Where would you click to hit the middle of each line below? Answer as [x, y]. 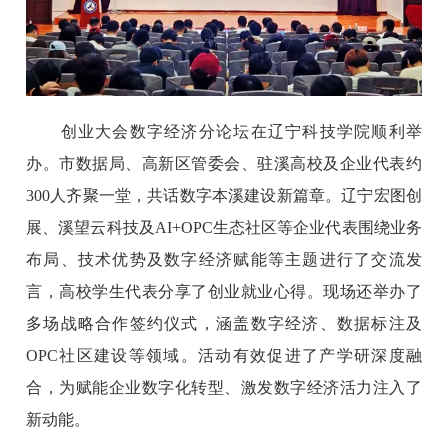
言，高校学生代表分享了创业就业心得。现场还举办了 [224, 292]
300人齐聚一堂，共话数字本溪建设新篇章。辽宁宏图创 [224, 196]
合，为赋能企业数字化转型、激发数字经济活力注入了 [224, 388]
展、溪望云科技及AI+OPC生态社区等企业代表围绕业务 [224, 228]
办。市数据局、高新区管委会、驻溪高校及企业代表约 [224, 164]
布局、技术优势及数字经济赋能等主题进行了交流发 [224, 260]
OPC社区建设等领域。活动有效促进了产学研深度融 [224, 356]
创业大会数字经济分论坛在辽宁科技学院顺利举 [224, 132]
